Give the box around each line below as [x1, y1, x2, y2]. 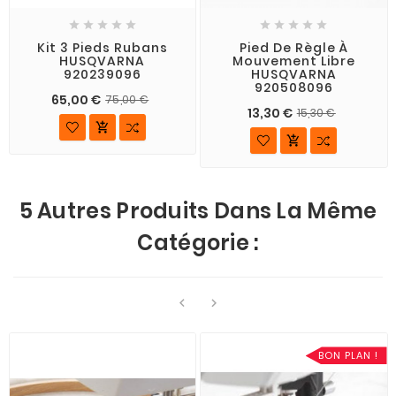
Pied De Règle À [239, 39, 348, 57]
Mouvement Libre [232, 52, 355, 71]
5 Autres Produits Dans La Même [19, 196, 377, 226]
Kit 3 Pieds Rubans [36, 39, 168, 57]
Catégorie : [137, 228, 259, 258]
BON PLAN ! [317, 348, 378, 363]
